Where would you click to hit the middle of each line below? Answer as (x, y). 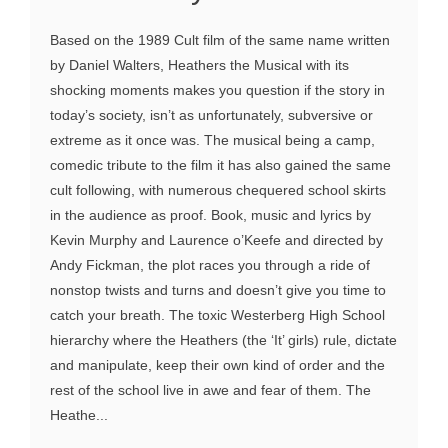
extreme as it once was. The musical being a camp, (212, 139)
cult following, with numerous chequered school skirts (218, 189)
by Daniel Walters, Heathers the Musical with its (199, 64)
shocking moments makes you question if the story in (217, 89)
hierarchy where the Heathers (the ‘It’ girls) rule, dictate (223, 339)
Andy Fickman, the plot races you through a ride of (210, 264)
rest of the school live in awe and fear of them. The (210, 389)
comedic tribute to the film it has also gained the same (220, 164)
